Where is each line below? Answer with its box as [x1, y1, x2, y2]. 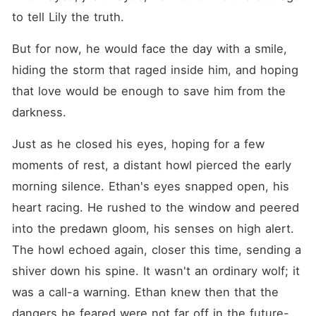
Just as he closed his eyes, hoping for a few [11, 137, 265, 151]
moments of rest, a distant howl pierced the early [11, 158, 291, 172]
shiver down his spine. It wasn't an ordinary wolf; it [11, 264, 300, 278]
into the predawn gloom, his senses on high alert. [11, 221, 294, 236]
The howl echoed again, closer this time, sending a [11, 243, 301, 257]
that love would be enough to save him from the [11, 84, 286, 98]
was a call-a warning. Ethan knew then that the [11, 285, 279, 299]
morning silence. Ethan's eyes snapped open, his [11, 179, 289, 193]
